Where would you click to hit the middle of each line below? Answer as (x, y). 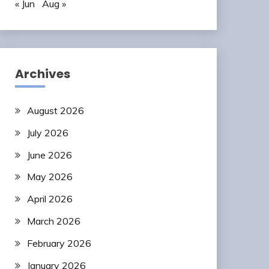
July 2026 (47, 132)
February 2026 (59, 243)
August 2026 (55, 110)
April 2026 (50, 199)
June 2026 (49, 155)
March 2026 (53, 221)
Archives (42, 74)
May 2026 (50, 177)
